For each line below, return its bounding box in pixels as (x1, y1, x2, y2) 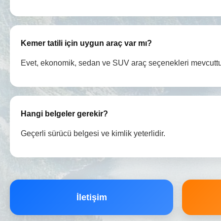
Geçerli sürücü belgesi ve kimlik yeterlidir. (21, 129, 165, 138)
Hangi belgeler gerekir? (21, 109, 108, 118)
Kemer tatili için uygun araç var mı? (21, 38, 152, 48)
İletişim (76, 192, 107, 203)
